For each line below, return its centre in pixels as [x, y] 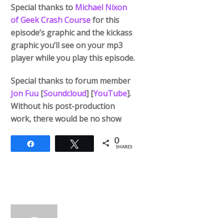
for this [105, 20]
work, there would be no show [66, 118]
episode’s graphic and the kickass [72, 32]
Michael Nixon [101, 7]
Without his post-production [63, 106]
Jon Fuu [25, 93]
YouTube [110, 93]
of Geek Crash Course [51, 20]
